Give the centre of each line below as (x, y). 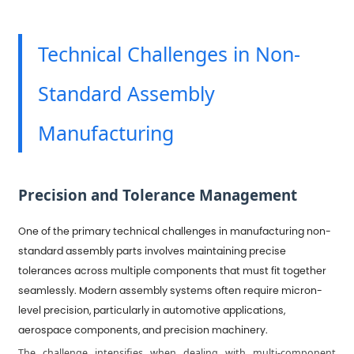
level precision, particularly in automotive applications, (152, 310)
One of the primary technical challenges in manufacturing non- (175, 231)
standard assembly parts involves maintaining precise (153, 250)
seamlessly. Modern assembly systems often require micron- (171, 290)
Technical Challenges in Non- (169, 53)
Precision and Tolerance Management (158, 194)
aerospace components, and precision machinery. (143, 330)
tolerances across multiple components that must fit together (173, 270)
